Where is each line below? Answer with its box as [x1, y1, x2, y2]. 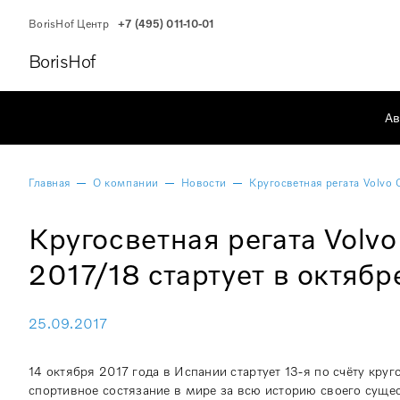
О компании [93, 175, 159, 189]
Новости [180, 175, 227, 189]
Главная [29, 175, 71, 189]
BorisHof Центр [29, 17, 109, 30]
